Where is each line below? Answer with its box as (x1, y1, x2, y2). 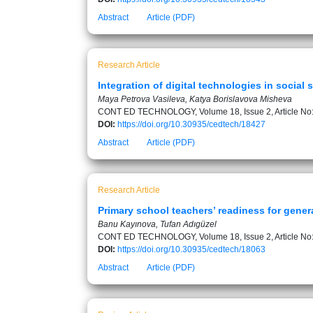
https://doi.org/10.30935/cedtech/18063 (117, 245, 265, 254)
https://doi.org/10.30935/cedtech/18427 (117, 119, 265, 129)
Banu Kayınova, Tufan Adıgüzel (98, 219, 217, 229)
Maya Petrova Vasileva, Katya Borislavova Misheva (98, 94, 292, 104)
